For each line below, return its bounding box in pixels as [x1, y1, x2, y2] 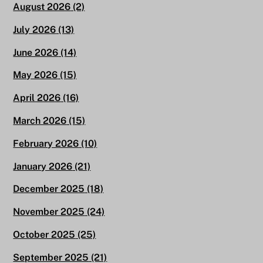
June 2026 [13, 46, 59, 58]
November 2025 [13, 206, 85, 218]
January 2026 [13, 160, 73, 172]
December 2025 [13, 183, 85, 195]
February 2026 [13, 137, 79, 149]
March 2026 [13, 115, 67, 127]
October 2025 [13, 228, 76, 240]
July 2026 [13, 23, 56, 35]
